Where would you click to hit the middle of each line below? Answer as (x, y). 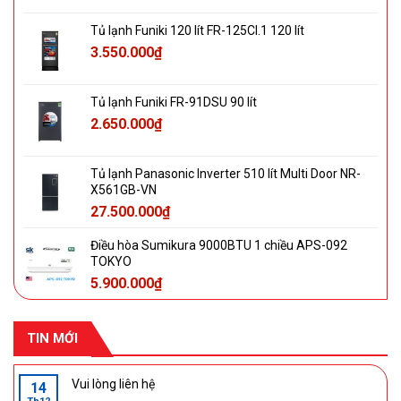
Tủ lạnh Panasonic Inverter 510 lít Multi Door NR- (226, 173)
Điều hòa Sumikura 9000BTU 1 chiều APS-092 (219, 245)
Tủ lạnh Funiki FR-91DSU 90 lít (174, 102)
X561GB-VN (124, 189)
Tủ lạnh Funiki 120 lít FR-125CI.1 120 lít (197, 30)
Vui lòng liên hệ (113, 384)
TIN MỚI (52, 338)
